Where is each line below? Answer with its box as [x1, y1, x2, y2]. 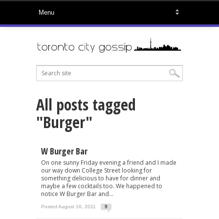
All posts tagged [36, 93, 136, 115]
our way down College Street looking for [41, 166, 152, 175]
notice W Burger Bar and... [41, 189, 113, 198]
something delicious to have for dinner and [41, 174, 160, 182]
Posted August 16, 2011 [41, 203, 96, 209]
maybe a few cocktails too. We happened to [41, 181, 162, 190]
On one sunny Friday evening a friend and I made [41, 158, 176, 167]
